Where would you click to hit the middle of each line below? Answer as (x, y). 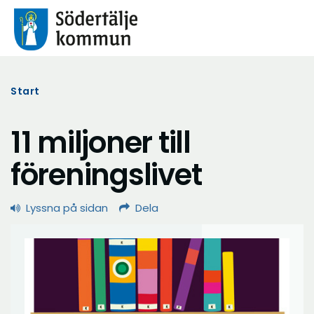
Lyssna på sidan (67, 208)
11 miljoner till (101, 143)
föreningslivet (106, 175)
